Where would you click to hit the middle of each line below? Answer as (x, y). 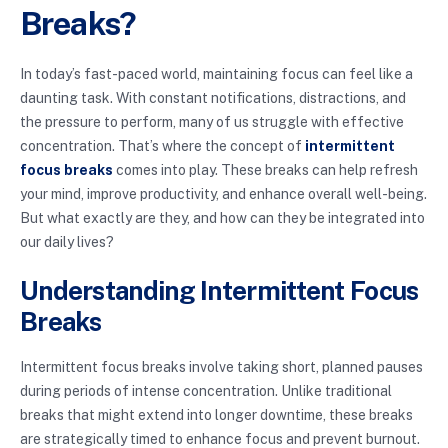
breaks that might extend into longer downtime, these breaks (216, 414)
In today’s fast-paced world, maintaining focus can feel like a (216, 74)
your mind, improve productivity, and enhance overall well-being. (223, 194)
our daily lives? (67, 242)
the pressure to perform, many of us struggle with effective (212, 122)
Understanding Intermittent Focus (219, 291)
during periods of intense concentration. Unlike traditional (206, 390)
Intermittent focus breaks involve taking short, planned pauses (221, 366)
